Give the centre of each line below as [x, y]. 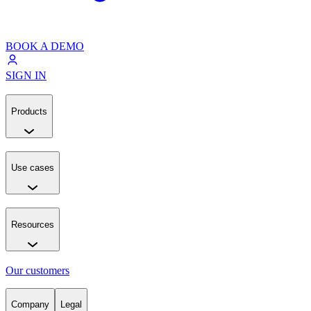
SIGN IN [26, 75]
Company [30, 304]
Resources [33, 224]
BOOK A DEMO [45, 46]
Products [29, 111]
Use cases [33, 168]
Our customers [37, 270]
